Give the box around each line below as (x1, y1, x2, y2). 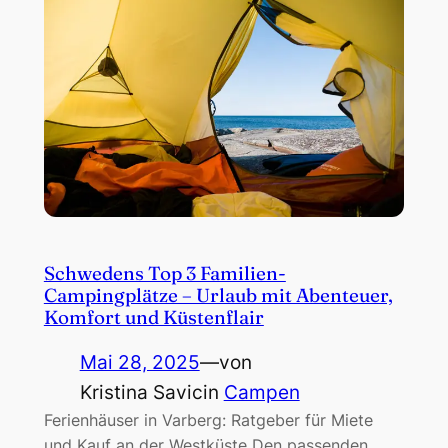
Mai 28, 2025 (79, 350, 200, 374)
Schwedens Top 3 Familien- (43, 261, 286, 285)
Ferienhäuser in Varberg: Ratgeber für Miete (43, 409, 373, 430)
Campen (223, 380, 300, 404)
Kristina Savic (79, 380, 203, 404)
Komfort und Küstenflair (43, 305, 264, 329)
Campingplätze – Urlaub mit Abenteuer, (43, 283, 393, 307)
